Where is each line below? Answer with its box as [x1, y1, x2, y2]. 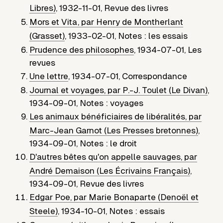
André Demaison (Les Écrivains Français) [29, 166, 191, 176]
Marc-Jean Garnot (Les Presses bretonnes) [29, 125, 199, 136]
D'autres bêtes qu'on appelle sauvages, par [29, 152, 198, 162]
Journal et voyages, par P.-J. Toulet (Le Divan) [29, 85, 208, 96]
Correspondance [122, 71, 188, 82]
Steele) [29, 206, 58, 217]
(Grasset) [29, 31, 65, 41]
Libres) [29, 3, 56, 13]
